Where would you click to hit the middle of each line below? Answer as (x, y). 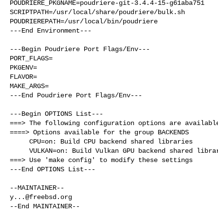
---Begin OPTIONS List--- (56, 114)
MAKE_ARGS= (29, 86)
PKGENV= (23, 67)
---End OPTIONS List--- (53, 169)
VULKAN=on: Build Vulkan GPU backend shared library (19, 151)
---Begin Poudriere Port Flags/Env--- (80, 49)
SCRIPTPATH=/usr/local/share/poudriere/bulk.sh (97, 12)
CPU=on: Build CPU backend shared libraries (19, 141)
